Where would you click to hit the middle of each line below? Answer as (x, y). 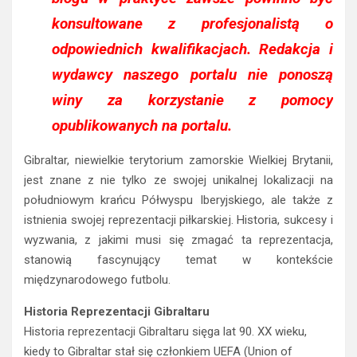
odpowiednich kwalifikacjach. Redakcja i (192, 49)
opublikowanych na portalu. (142, 126)
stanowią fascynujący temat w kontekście (178, 260)
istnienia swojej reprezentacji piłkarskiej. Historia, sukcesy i (178, 220)
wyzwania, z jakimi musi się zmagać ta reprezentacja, (178, 240)
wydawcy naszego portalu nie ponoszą (192, 75)
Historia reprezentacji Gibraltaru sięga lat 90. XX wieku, (165, 332)
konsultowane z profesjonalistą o (192, 24)
